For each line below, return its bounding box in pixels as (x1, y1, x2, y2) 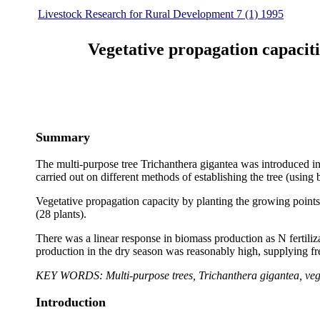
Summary (36, 130, 90, 144)
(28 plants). (36, 208, 86, 220)
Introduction (36, 295, 106, 309)
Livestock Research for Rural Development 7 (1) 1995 (38, 8, 284, 20)
